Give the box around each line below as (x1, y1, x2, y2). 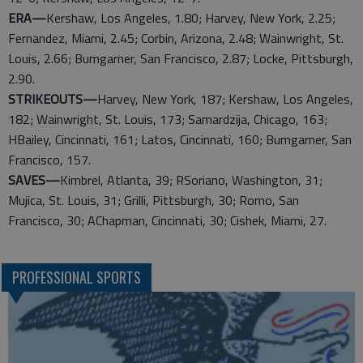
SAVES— (8, 170, 60, 190)
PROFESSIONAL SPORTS (11, 267, 141, 288)
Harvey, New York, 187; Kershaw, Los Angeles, (97, 89, 353, 109)
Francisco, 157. (8, 150, 91, 169)
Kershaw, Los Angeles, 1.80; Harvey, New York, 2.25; (46, 8, 335, 28)
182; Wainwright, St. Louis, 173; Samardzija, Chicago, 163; (8, 109, 327, 129)
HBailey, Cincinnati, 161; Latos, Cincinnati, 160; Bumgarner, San (8, 130, 352, 149)
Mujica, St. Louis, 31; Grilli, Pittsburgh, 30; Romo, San (8, 190, 299, 210)
